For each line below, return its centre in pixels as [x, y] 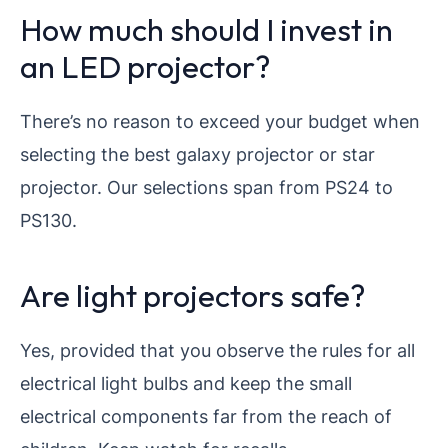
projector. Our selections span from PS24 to [206, 186]
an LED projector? [145, 66]
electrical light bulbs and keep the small [186, 382]
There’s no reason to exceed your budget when [220, 120]
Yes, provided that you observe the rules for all [217, 349]
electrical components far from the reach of [206, 415]
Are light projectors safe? [193, 295]
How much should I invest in [206, 29]
